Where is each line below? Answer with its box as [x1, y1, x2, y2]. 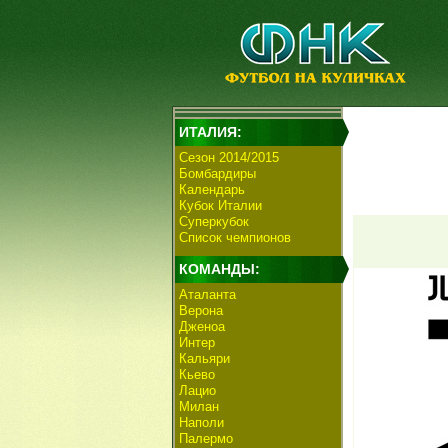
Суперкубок [179, 214, 249, 229]
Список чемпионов [179, 230, 291, 245]
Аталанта [179, 287, 236, 302]
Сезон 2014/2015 [179, 150, 279, 165]
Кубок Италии [179, 198, 262, 213]
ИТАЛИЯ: [179, 124, 242, 140]
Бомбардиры [179, 166, 256, 181]
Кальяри [179, 351, 230, 366]
